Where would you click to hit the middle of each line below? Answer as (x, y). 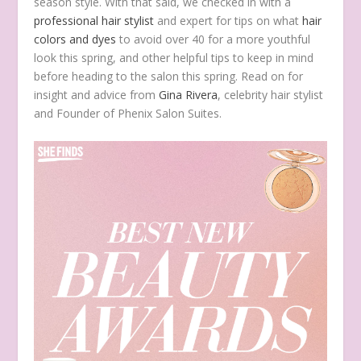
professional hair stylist (94, 21)
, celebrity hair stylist (271, 95)
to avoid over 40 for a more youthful (214, 39)
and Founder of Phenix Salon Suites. (128, 114)
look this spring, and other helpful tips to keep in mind (174, 58)
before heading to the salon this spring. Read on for (169, 77)
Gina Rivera (189, 95)
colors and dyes (75, 39)
